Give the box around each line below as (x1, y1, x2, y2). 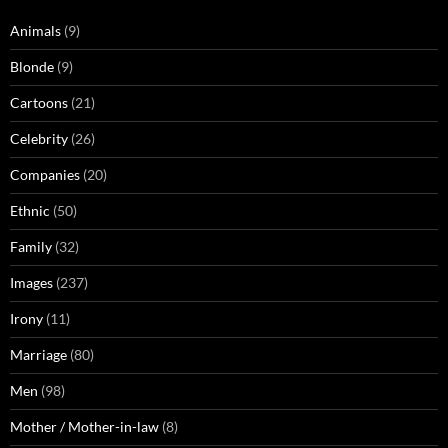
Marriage (10, 346, 67, 363)
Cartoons (10, 94, 68, 111)
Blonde (10, 58, 54, 75)
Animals (10, 22, 61, 39)
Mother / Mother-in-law (10, 418, 159, 435)
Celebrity (10, 130, 68, 147)
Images (10, 274, 53, 291)
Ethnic (10, 202, 50, 219)
